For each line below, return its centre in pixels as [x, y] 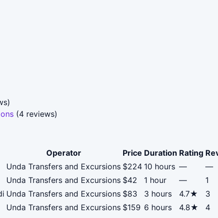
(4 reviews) [36, 114]
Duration [161, 153]
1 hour [155, 180]
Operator [64, 153]
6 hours [158, 208]
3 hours [158, 194]
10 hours [160, 167]
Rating [191, 153]
